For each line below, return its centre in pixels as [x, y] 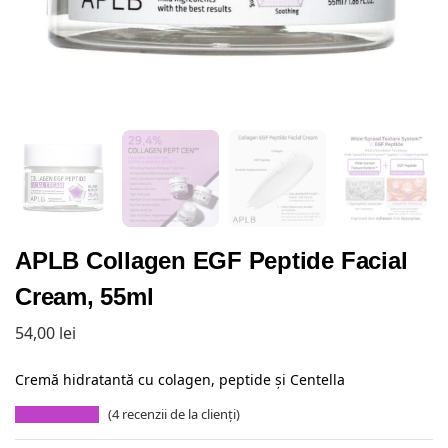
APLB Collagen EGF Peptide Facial [211, 261]
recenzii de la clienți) [180, 413]
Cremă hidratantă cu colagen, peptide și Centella [180, 379]
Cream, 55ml [84, 297]
